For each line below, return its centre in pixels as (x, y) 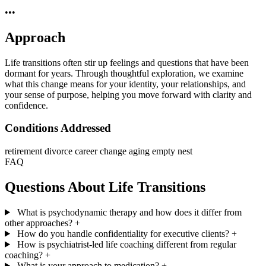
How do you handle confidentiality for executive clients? (123, 233)
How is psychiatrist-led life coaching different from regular (126, 244)
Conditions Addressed (58, 128)
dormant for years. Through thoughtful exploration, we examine (124, 73)
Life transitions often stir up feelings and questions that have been (127, 62)
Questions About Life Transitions (105, 187)
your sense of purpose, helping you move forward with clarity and (128, 94)
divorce (60, 151)
